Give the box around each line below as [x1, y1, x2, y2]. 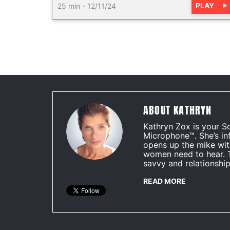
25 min [57, 1, 80, 10]
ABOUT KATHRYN [143, 103, 212, 118]
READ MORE [143, 177, 186, 185]
